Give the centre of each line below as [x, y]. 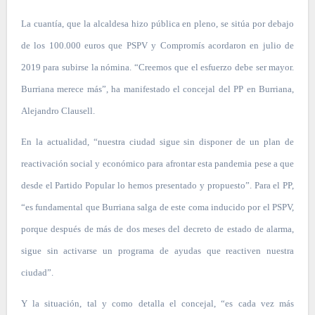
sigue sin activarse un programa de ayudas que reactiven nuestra [157, 251]
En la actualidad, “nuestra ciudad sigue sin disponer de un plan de [157, 142]
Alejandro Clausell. [58, 111]
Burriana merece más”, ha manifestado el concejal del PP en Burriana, [157, 89]
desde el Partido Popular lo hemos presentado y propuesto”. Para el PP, [157, 186]
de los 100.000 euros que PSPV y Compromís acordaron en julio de [157, 46]
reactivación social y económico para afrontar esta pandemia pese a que [157, 164]
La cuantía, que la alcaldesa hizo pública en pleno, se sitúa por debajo [157, 24]
